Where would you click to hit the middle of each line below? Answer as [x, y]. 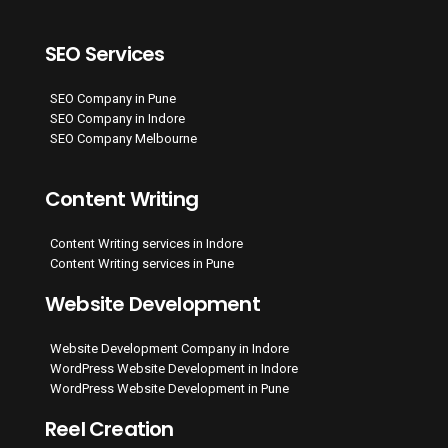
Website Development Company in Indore [169, 348]
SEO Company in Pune [113, 98]
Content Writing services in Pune [142, 263]
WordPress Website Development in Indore [174, 368]
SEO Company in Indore [117, 118]
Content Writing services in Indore [146, 243]
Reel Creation [109, 429]
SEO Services [105, 54]
